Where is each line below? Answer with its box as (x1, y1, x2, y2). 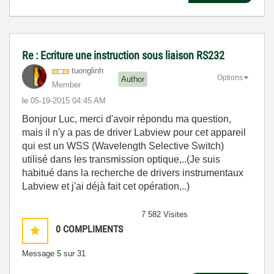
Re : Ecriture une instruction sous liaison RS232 (22, 49, 224, 62)
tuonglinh (72, 66, 103, 76)
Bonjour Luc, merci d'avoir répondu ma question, (22, 114, 231, 125)
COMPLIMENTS (63, 223, 123, 235)
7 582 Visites (141, 210, 188, 220)
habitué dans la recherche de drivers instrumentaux (22, 168, 243, 179)
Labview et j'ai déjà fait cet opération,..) (22, 181, 190, 192)
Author (121, 74, 144, 84)
